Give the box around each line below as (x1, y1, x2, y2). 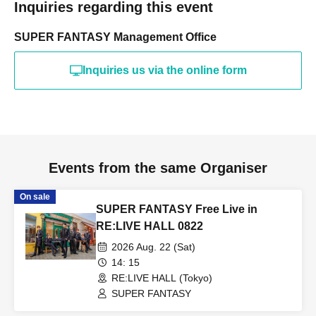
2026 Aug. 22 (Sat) (111, 241, 195, 253)
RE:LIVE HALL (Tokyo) (111, 272, 212, 284)
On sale (20, 192, 50, 202)
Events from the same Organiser (49, 160, 267, 176)
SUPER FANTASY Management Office (14, 31, 217, 43)
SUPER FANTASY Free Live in (96, 203, 257, 215)
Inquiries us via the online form (82, 64, 247, 76)
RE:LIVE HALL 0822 (96, 220, 203, 232)
